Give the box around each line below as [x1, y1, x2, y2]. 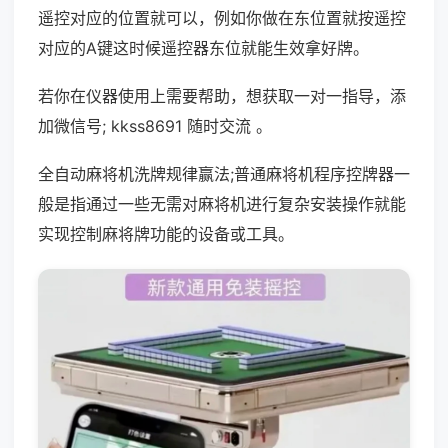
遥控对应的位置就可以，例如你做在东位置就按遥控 [38, 8, 406, 28]
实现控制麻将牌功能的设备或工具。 [38, 224, 294, 244]
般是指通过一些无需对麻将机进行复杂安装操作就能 [38, 194, 406, 214]
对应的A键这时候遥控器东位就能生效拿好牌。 [38, 38, 369, 58]
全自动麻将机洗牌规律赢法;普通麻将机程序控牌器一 [38, 164, 410, 184]
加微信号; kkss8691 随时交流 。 [38, 116, 272, 136]
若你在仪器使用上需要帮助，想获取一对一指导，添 [38, 86, 406, 106]
